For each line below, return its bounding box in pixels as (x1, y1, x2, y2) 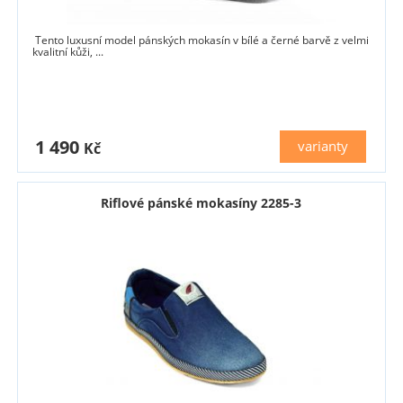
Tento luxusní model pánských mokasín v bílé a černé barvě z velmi (32, 31, 370, 48)
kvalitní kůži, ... (32, 43, 104, 59)
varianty (298, 136, 349, 156)
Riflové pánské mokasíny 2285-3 (101, 193, 302, 211)
